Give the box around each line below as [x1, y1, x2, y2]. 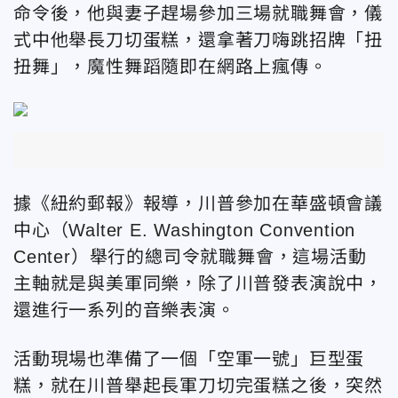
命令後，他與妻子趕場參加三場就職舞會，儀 [13, 4, 383, 23]
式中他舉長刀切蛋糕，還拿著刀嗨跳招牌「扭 [13, 30, 383, 50]
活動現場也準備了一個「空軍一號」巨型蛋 [13, 348, 365, 369]
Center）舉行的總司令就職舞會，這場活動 [13, 246, 367, 267]
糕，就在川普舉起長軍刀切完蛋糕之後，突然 [13, 375, 383, 395]
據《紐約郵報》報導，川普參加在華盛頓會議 [13, 193, 383, 213]
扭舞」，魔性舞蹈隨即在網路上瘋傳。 [13, 57, 328, 76]
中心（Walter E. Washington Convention [13, 219, 356, 240]
